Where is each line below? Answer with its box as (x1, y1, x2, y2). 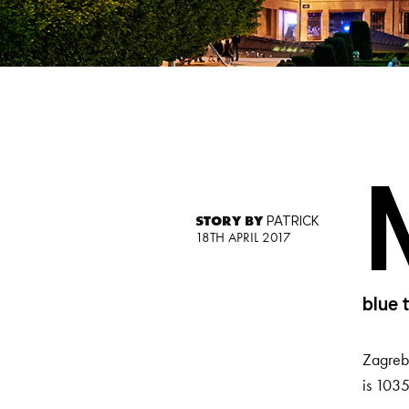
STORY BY (194, 213, 267, 230)
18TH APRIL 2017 (194, 229, 291, 246)
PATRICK (266, 215, 320, 229)
